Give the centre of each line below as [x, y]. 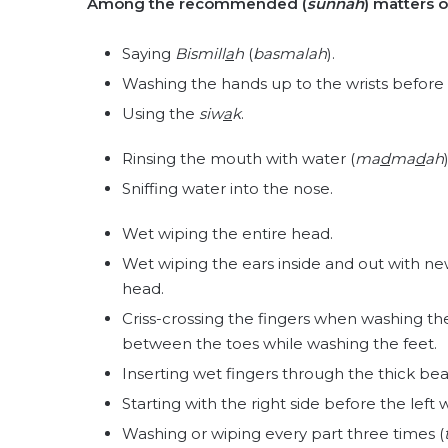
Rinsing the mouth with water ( [238, 158]
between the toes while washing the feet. [279, 343]
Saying [148, 53]
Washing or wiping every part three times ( [283, 433]
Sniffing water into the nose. [227, 188]
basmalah [290, 53]
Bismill [200, 53]
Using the [160, 113]
